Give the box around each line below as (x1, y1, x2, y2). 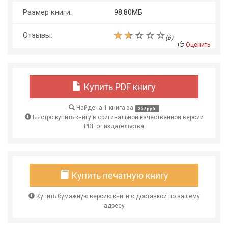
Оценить (186, 41, 210, 49)
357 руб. (137, 106, 157, 111)
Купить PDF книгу (81, 81, 156, 93)
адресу (103, 202, 125, 210)
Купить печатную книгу (69, 170, 168, 181)
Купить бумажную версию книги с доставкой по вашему (34, 193, 200, 201)
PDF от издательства (84, 123, 144, 130)
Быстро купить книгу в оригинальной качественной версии (31, 113, 204, 121)
